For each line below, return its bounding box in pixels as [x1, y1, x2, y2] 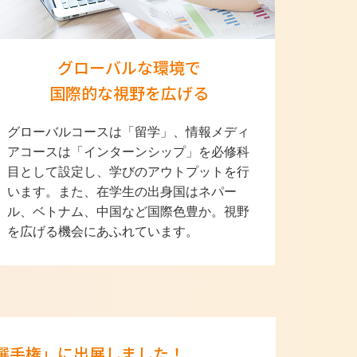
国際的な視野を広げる [49, 80, 209, 104]
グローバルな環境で [57, 55, 201, 79]
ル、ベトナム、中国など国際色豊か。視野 [6, 204, 249, 218]
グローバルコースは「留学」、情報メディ [6, 124, 249, 139]
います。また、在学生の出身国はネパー [6, 184, 237, 198]
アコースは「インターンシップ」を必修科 [6, 144, 249, 159]
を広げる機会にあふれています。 [6, 224, 198, 238]
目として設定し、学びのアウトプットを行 [6, 164, 249, 178]
